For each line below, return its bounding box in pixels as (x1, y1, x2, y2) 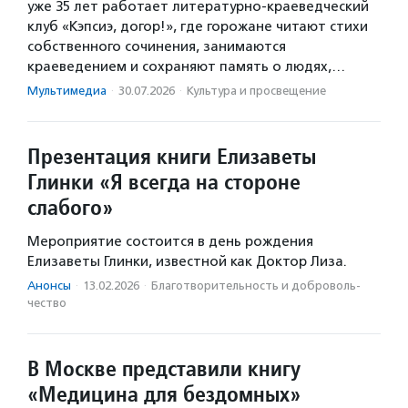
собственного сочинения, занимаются (27, 38, 286, 56)
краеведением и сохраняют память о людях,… (27, 58, 345, 76)
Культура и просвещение (187, 84, 326, 98)
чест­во (27, 296, 66, 311)
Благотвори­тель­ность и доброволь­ (151, 279, 361, 293)
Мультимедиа (27, 84, 107, 98)
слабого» (27, 193, 113, 222)
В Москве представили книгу (27, 354, 301, 383)
